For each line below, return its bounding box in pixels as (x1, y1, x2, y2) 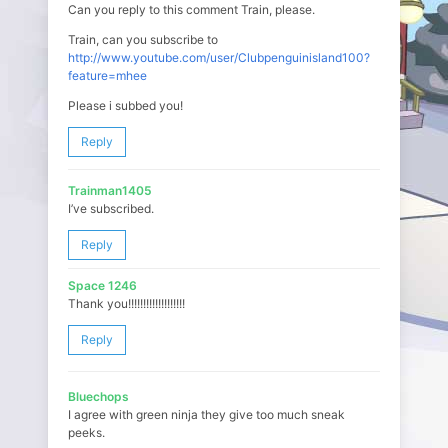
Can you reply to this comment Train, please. (68, 2, 315, 17)
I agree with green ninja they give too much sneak (68, 407, 345, 422)
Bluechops (68, 389, 129, 404)
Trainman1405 (68, 183, 152, 198)
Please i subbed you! (68, 98, 183, 113)
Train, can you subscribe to (68, 32, 218, 47)
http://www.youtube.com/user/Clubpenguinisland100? (68, 50, 370, 65)
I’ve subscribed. (68, 201, 154, 216)
